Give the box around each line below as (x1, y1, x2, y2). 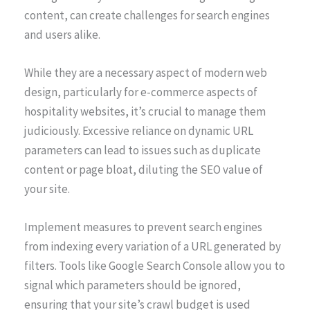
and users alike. (24, 26, 100, 42)
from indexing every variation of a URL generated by (24, 238, 281, 254)
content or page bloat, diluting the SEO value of (24, 161, 263, 177)
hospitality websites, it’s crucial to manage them (24, 103, 266, 119)
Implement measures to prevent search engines (24, 219, 262, 235)
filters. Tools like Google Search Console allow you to (24, 257, 285, 273)
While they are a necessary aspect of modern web (24, 64, 267, 80)
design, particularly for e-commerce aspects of (24, 84, 257, 100)
